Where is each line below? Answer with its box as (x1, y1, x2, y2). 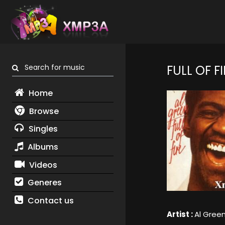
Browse (27, 105, 59, 117)
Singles (26, 123, 58, 135)
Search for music (19, 62, 85, 73)
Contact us (25, 194, 74, 206)
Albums (25, 141, 58, 153)
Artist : (166, 209, 194, 220)
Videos (27, 159, 57, 171)
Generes (25, 177, 62, 189)
